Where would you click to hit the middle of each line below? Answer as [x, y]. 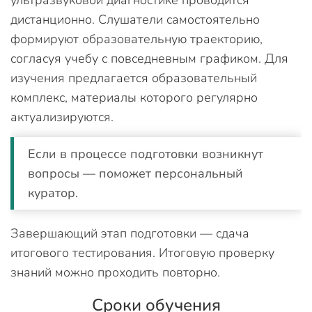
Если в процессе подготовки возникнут [146, 154]
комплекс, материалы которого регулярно [134, 97]
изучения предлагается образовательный [134, 78]
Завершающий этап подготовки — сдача [130, 233]
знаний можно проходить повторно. [115, 272]
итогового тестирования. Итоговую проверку [142, 252]
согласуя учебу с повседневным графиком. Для [149, 58]
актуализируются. [62, 117]
